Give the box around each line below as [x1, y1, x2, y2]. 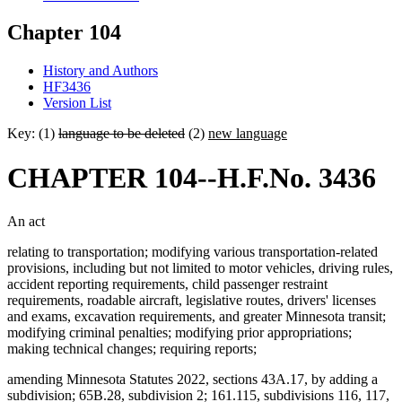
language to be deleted [58, 126, 185, 142]
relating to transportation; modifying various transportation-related [7, 244, 378, 260]
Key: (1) [7, 126, 58, 142]
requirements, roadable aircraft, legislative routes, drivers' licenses [7, 293, 376, 309]
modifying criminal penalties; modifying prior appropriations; [7, 325, 352, 341]
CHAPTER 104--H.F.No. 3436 [7, 161, 376, 194]
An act [7, 214, 45, 230]
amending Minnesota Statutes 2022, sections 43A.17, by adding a [7, 371, 378, 388]
